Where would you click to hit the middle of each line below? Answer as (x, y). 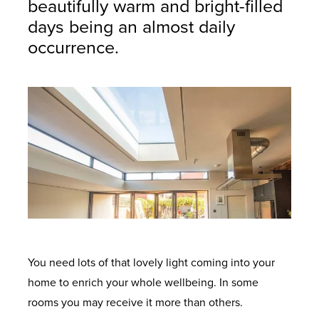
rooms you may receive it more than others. (137, 302)
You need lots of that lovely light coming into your (152, 262)
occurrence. (76, 48)
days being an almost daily (132, 27)
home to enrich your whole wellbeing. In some (143, 282)
